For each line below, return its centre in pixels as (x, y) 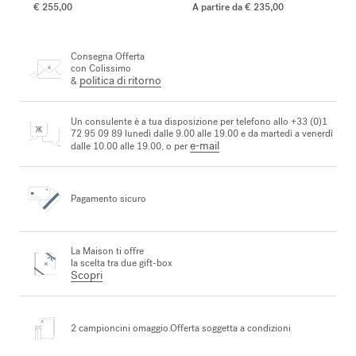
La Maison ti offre (107, 251)
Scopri (87, 275)
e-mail (205, 145)
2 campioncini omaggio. (120, 329)
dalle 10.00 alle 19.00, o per (130, 146)
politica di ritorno (120, 81)
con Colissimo (101, 69)
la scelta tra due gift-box (122, 263)
